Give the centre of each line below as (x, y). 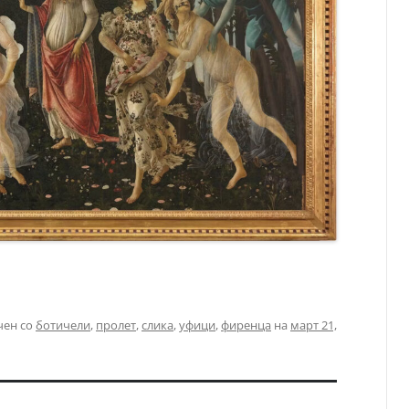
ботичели (63, 325)
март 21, (314, 325)
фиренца (246, 325)
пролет (116, 325)
